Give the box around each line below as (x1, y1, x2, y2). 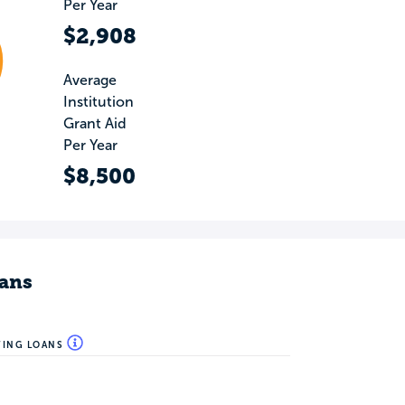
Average (63, 72, 117, 89)
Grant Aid (63, 116, 127, 132)
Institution (63, 94, 134, 110)
